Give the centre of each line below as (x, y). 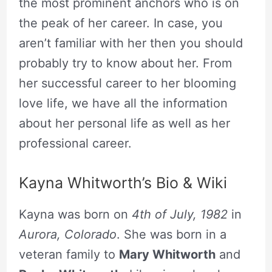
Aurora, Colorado (67, 234)
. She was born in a (171, 234)
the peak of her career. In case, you (121, 23)
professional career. (75, 143)
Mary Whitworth (167, 254)
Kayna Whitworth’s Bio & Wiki (123, 182)
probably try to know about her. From (125, 63)
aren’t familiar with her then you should (131, 43)
